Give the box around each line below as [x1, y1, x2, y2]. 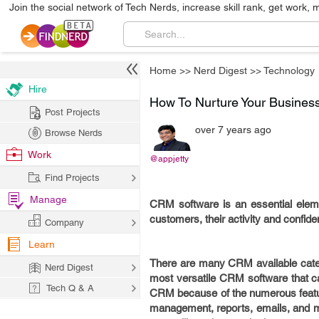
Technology [263, 65, 315, 76]
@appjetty [150, 154, 189, 164]
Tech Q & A [46, 283, 94, 293]
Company [45, 217, 84, 228]
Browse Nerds [45, 127, 103, 138]
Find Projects [45, 172, 100, 183]
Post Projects [45, 107, 100, 117]
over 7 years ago [195, 124, 271, 135]
